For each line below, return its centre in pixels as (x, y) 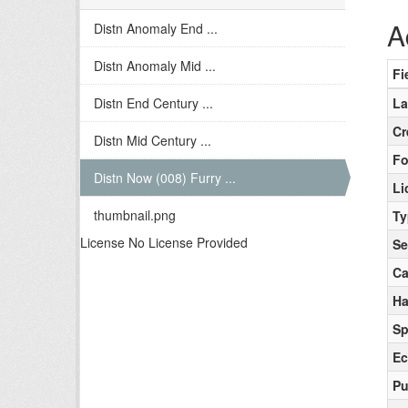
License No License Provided (164, 242)
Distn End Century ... (153, 102)
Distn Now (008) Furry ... (165, 177)
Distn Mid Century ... (153, 140)
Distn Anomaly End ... (156, 28)
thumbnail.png (135, 214)
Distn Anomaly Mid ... (155, 65)
